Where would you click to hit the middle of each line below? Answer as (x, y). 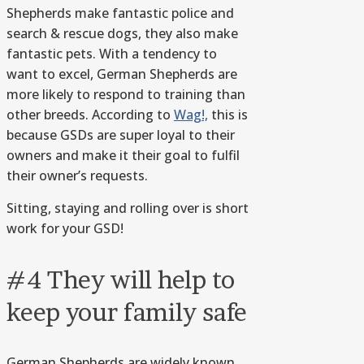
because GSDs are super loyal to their (121, 135)
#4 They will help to (121, 280)
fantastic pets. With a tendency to (112, 54)
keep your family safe (127, 312)
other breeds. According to (90, 115)
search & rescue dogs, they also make (122, 34)
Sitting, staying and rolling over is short (128, 208)
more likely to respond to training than (126, 95)
